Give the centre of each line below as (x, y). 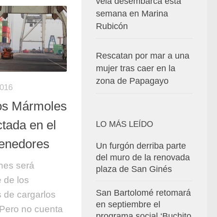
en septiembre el (128, 204)
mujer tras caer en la (136, 68)
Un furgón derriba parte (141, 146)
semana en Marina (132, 14)
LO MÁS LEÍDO (124, 124)
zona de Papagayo (132, 81)
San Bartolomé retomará (143, 193)
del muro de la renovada (143, 157)
